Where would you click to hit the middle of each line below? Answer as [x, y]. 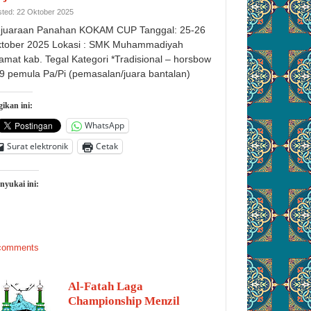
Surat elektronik [37, 146]
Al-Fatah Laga [106, 286]
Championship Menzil [124, 301]
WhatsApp [104, 126]
